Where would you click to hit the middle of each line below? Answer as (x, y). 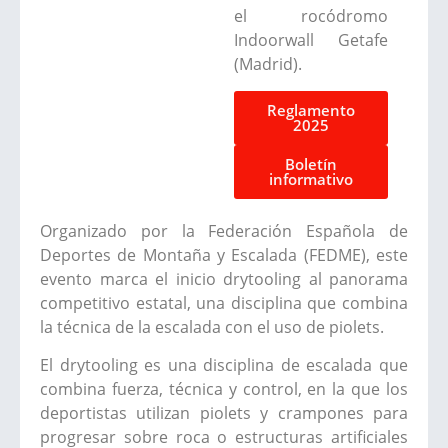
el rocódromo (311, 16)
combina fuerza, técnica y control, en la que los (224, 389)
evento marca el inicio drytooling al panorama (224, 278)
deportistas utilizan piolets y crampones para (224, 413)
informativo (311, 178)
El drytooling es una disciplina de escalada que (224, 365)
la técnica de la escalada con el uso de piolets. (212, 326)
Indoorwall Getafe (311, 40)
